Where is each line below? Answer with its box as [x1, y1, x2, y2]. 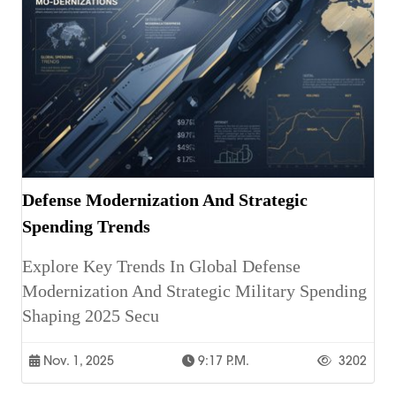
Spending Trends [22, 217, 150, 237]
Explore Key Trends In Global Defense [22, 256, 301, 277]
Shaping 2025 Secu [22, 306, 159, 326]
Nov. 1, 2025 [40, 353, 114, 369]
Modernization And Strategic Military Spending [22, 281, 367, 301]
